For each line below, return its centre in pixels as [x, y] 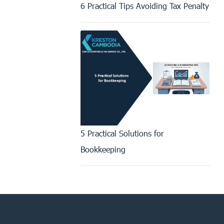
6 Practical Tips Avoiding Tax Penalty [145, 6]
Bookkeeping [103, 149]
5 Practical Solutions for [122, 133]
